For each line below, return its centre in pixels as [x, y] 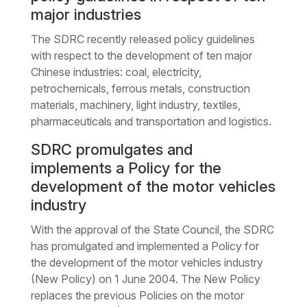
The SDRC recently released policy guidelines [143, 39]
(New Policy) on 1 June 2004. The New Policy [145, 279]
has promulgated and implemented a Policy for [145, 246]
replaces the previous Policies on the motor [137, 295]
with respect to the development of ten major [141, 55]
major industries [86, 14]
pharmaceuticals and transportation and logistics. [151, 121]
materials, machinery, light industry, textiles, [135, 105]
